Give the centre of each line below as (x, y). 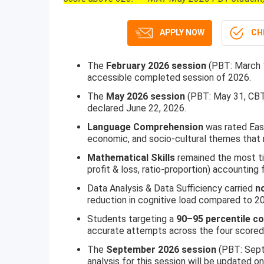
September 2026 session (161, 250)
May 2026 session (146, 96)
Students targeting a (132, 219)
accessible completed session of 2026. (169, 77)
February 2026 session (156, 66)
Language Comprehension (145, 127)
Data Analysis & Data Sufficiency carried (171, 188)
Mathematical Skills (131, 158)
